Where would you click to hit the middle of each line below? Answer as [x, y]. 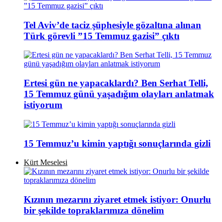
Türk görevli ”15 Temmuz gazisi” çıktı [102, 36]
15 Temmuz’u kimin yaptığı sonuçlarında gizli [117, 143]
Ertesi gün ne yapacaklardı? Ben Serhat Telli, [116, 83]
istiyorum [43, 105]
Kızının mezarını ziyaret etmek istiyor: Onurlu [117, 199]
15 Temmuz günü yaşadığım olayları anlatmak [119, 94]
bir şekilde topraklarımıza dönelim [94, 210]
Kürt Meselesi [46, 163]
